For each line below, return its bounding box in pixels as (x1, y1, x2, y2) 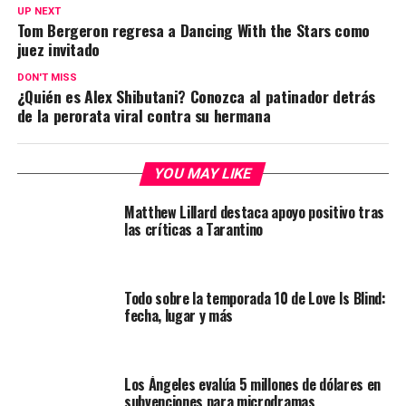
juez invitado (16, 37, 101, 62)
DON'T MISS (16, 72, 77, 84)
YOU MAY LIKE (152, 165, 255, 183)
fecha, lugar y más (123, 304, 234, 327)
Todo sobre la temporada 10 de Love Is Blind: (123, 287, 386, 310)
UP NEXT (16, 5, 61, 18)
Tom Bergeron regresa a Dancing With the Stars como (16, 18, 371, 43)
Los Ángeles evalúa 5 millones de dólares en (123, 373, 382, 396)
